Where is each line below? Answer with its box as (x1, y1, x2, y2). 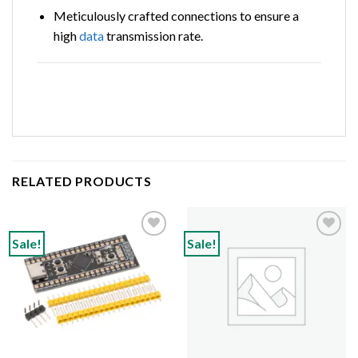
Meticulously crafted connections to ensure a (53, 7, 299, 23)
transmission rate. (103, 27, 203, 43)
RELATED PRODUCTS (12, 173, 152, 189)
